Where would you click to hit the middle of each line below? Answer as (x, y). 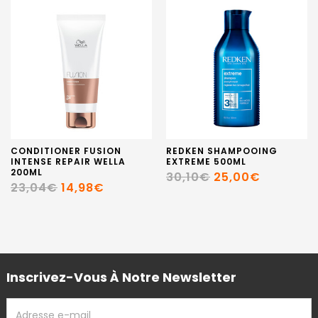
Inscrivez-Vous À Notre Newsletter (121, 277)
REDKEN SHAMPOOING (222, 150)
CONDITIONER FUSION (66, 150)
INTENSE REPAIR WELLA (68, 161)
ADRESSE (29, 304)
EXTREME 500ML (206, 161)
